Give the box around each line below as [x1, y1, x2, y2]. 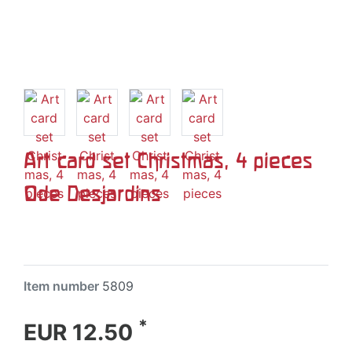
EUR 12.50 [24, 318, 138, 346]
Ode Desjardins [24, 181, 161, 205]
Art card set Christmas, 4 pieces [24, 148, 313, 172]
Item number [24, 277, 102, 294]
